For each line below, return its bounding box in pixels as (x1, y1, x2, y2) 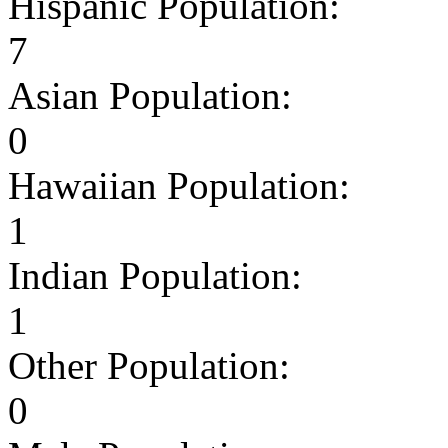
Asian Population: (8, 73, 292, 117)
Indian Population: (8, 253, 302, 297)
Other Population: (8, 343, 290, 387)
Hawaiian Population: (8, 163, 350, 207)
